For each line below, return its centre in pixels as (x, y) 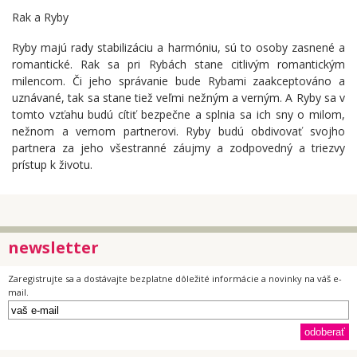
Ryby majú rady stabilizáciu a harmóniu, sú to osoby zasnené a (178, 48)
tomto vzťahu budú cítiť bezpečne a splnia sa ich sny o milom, (178, 115)
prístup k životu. (52, 165)
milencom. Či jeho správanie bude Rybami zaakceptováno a (178, 81)
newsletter (53, 247)
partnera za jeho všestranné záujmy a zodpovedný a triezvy (178, 148)
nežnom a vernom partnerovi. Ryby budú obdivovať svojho (178, 131)
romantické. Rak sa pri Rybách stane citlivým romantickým (178, 65)
